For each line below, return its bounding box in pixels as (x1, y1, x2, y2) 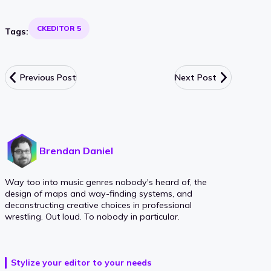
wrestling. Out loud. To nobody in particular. (5, 211, 180, 223)
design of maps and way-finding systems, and (5, 188, 192, 200)
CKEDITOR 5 (37, 24, 82, 33)
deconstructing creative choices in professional (5, 200, 192, 211)
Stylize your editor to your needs (11, 257, 152, 269)
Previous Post (20, 72, 76, 83)
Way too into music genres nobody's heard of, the (5, 177, 207, 188)
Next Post (175, 72, 217, 83)
